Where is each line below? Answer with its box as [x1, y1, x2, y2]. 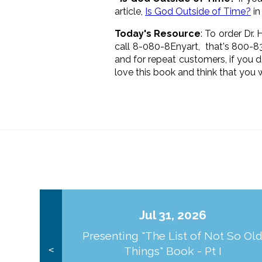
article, [115, 5, 145, 17]
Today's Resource [115, 27, 201, 39]
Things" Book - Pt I [123, 244, 222, 258]
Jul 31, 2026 [139, 207, 206, 222]
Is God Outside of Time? [145, 5, 251, 17]
